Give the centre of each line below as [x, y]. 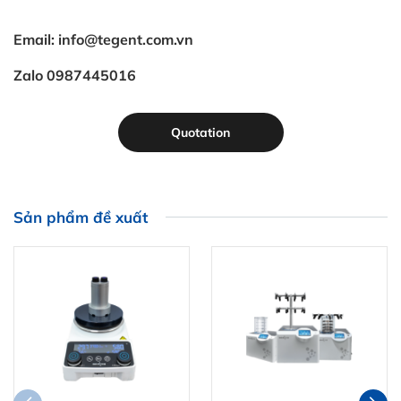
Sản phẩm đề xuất [81, 217]
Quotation [200, 132]
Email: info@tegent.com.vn [103, 39]
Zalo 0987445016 [75, 75]
